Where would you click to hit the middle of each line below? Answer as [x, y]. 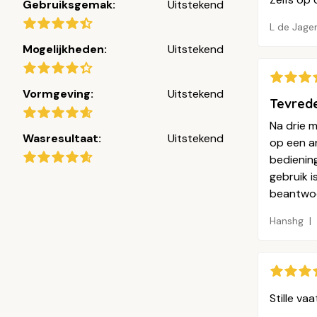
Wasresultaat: [62, 138]
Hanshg [287, 220]
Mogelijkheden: [65, 49]
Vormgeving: [58, 93]
